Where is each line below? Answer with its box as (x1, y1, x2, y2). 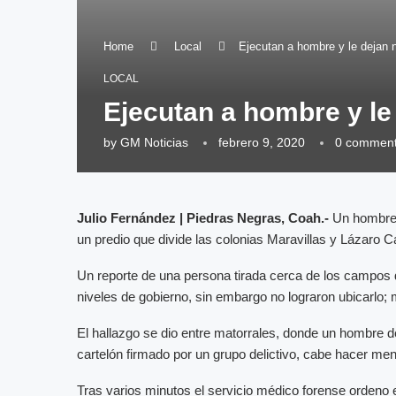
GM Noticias (120, 134, 188, 149)
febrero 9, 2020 (218, 134, 305, 149)
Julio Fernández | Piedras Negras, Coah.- (77, 209, 332, 225)
